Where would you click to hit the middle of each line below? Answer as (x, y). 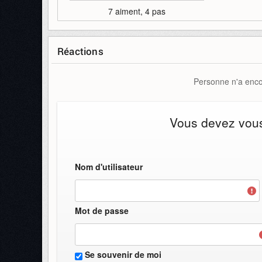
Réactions (80, 51)
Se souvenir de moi (123, 254)
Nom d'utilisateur (109, 166)
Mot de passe (102, 210)
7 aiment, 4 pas (137, 11)
